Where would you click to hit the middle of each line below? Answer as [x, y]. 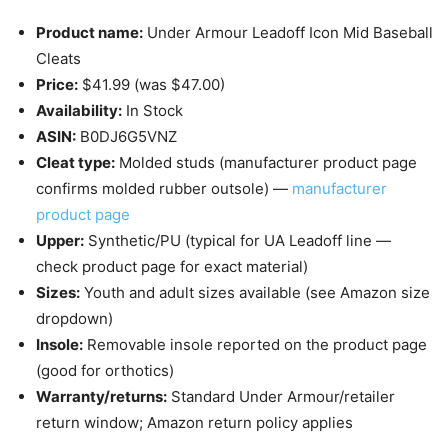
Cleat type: [75, 163]
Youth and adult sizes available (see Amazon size [255, 293]
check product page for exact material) [172, 267]
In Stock [152, 111]
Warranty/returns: [101, 397]
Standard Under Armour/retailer [281, 397]
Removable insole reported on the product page [255, 345]
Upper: [60, 241]
